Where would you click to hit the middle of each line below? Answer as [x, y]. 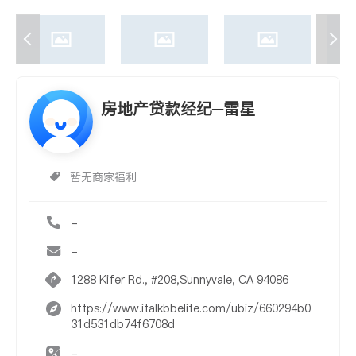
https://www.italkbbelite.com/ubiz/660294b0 [191, 309]
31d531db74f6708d [123, 325]
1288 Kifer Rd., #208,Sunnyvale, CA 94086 [180, 280]
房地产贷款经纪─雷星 [178, 109]
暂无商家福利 [103, 178]
